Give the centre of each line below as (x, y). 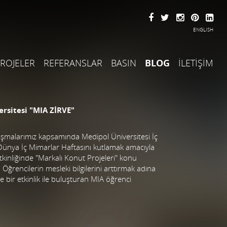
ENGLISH (203, 29)
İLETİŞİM (196, 63)
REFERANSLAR (73, 63)
